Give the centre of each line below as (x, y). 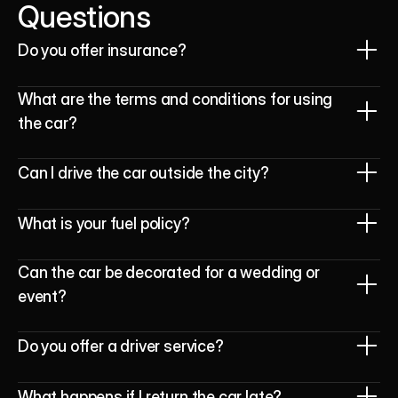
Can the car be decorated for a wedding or (169, 272)
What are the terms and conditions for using (175, 99)
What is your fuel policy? (104, 223)
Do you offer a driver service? (121, 346)
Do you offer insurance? (104, 50)
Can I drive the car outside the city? (143, 172)
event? (42, 296)
